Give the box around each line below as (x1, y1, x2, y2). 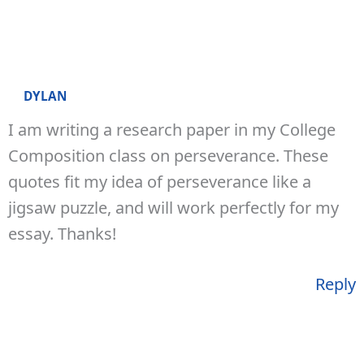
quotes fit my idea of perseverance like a (8, 170, 311, 193)
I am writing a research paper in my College (8, 118, 336, 141)
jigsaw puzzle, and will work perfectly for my (8, 196, 339, 219)
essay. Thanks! (8, 222, 116, 245)
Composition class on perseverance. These (8, 144, 328, 167)
